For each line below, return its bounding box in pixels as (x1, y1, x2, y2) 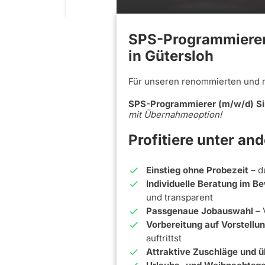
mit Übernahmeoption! (128, 109, 222, 121)
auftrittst (146, 232, 182, 244)
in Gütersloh (128, 47, 214, 65)
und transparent (146, 192, 213, 203)
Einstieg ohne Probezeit (146, 164, 248, 176)
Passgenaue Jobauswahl (146, 205, 256, 217)
